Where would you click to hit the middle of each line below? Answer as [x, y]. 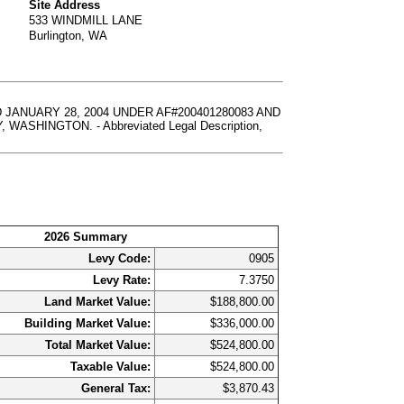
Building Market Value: [88, 323]
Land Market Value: [98, 301]
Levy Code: [120, 258]
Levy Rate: [122, 280]
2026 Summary [86, 236]
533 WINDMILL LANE [86, 21]
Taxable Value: [111, 366]
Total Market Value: [98, 344]
